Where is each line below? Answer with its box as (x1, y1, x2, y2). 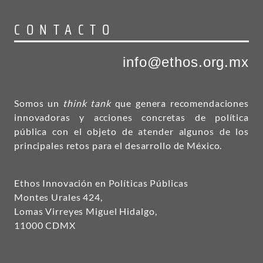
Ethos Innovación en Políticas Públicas (14, 177, 188, 188)
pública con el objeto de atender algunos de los (14, 126, 249, 137)
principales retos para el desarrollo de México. (14, 140, 222, 151)
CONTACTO (14, 19, 116, 41)
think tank (63, 97, 111, 109)
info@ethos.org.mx (123, 54, 249, 70)
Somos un (14, 97, 63, 109)
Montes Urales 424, (14, 191, 103, 203)
